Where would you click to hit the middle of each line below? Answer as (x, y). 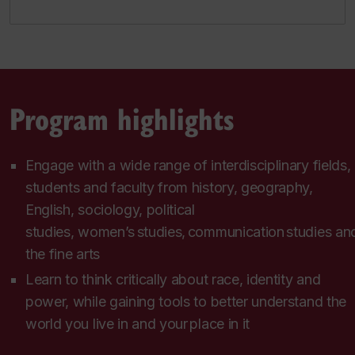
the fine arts (65, 254)
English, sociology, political (110, 209)
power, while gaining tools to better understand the (186, 302)
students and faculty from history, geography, (169, 187)
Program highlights (122, 118)
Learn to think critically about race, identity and (173, 280)
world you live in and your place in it (140, 324)
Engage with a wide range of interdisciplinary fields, (188, 165)
